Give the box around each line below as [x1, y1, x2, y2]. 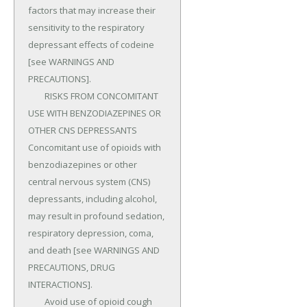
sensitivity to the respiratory [28, 21, 145, 34]
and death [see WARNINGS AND [28, 244, 160, 257]
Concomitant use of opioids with [28, 141, 161, 154]
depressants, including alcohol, [28, 193, 157, 206]
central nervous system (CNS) [28, 175, 150, 188]
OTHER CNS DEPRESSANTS [28, 124, 137, 137]
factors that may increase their [28, 4, 156, 17]
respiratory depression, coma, [28, 227, 153, 240]
